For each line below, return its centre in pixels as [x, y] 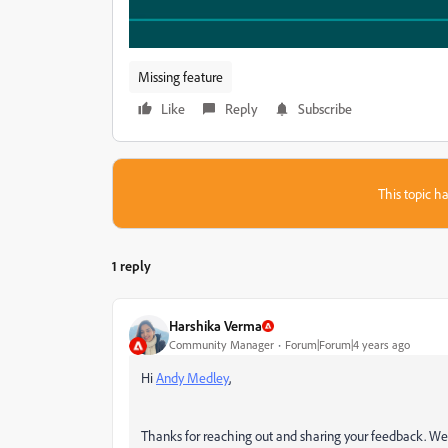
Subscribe [325, 108]
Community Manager [221, 345]
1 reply [131, 265]
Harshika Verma [215, 326]
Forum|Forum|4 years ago [347, 345]
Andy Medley [192, 377]
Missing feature [180, 76]
